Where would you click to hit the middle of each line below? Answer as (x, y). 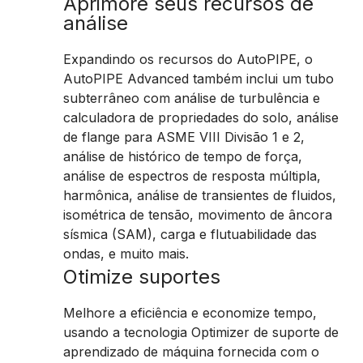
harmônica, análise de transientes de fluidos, (200, 195)
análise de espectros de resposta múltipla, (192, 176)
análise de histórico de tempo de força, (183, 156)
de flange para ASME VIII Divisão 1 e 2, (184, 137)
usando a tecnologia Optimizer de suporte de (201, 332)
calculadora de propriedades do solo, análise (201, 117)
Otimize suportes (142, 277)
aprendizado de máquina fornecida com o (191, 352)
